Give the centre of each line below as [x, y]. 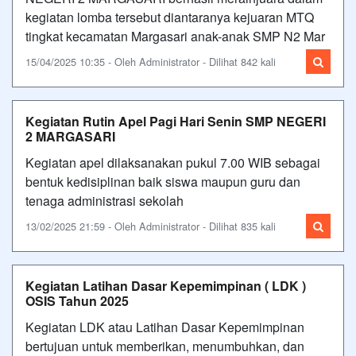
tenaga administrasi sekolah [108, 201]
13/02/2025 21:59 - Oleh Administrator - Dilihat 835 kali [151, 226]
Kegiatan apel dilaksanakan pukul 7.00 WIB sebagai [173, 163]
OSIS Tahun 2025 [77, 301]
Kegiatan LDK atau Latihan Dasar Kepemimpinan [165, 327]
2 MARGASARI [70, 136]
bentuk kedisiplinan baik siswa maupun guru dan [163, 182]
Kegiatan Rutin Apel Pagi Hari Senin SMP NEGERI [176, 121]
